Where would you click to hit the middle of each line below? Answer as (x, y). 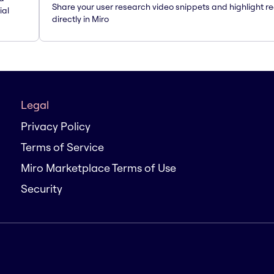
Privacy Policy (56, 126)
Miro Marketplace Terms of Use (98, 168)
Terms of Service (62, 147)
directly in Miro (80, 19)
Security (42, 189)
